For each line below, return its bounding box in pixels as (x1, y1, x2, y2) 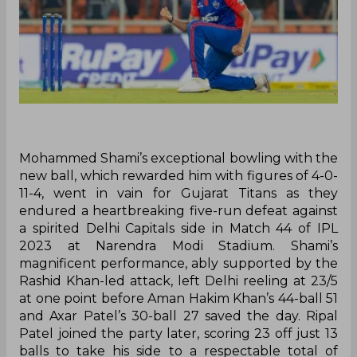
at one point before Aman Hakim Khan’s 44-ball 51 (19, 290, 338, 306)
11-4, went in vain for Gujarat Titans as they (19, 185, 338, 201)
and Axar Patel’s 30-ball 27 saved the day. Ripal (19, 308, 338, 324)
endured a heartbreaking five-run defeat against (19, 202, 338, 218)
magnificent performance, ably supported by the (19, 255, 338, 271)
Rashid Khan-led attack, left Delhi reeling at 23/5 (19, 273, 338, 288)
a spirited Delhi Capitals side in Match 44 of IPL (19, 220, 338, 236)
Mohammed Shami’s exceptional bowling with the (19, 150, 338, 166)
